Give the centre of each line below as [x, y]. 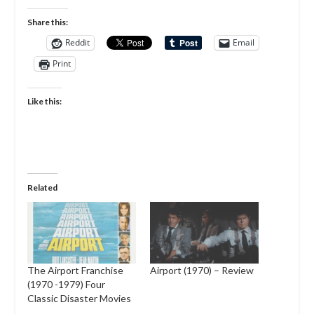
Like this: [44, 101]
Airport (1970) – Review [202, 271]
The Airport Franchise [75, 271]
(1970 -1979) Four [66, 285]
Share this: [47, 22]
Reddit [77, 43]
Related [42, 187]
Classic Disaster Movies [79, 299]
